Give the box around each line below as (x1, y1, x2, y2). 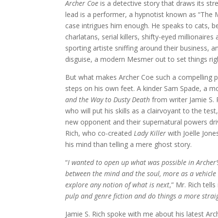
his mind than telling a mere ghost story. (65, 139, 192, 149)
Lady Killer (134, 128, 168, 138)
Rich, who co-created (65, 128, 134, 138)
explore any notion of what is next (65, 180, 170, 189)
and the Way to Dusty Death (65, 94, 152, 104)
